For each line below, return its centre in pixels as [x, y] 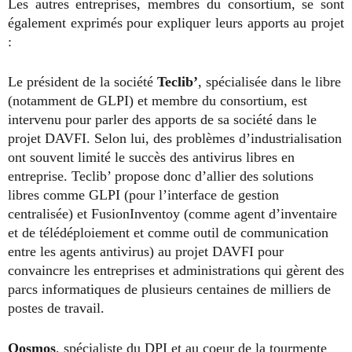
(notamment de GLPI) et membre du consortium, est [158, 101]
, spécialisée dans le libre [269, 82]
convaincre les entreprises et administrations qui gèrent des [176, 270]
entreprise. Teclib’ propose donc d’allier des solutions [161, 176]
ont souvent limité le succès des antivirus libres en [151, 157]
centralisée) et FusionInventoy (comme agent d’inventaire [172, 214]
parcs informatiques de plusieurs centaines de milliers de [169, 289]
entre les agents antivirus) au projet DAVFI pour [146, 251]
